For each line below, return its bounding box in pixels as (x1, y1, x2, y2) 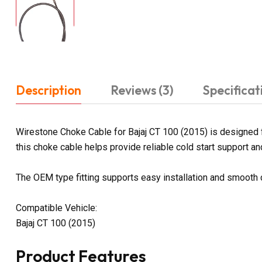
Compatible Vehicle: (16, 202, 97, 213)
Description (16, 82, 81, 98)
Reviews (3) (111, 82, 174, 98)
